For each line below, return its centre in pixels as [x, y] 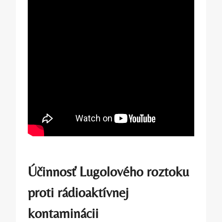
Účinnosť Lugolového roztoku [108, 171]
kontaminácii [63, 213]
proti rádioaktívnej [78, 192]
